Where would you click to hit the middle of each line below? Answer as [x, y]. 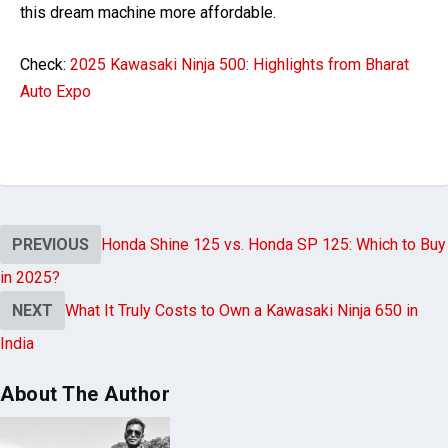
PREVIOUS [50, 245]
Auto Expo [55, 92]
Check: [45, 65]
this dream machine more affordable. [148, 12]
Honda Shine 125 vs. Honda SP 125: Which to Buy [273, 245]
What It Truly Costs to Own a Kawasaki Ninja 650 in [241, 311]
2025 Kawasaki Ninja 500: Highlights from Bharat [239, 65]
